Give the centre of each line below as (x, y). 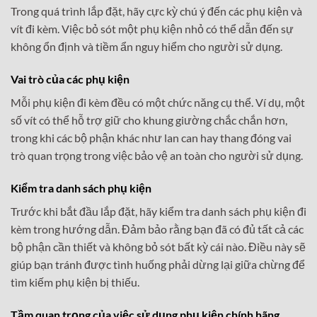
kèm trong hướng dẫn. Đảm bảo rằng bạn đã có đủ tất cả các (157, 229)
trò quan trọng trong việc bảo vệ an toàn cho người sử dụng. (157, 156)
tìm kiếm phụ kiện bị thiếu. (75, 282)
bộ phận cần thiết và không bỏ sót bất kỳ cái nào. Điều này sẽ (158, 247)
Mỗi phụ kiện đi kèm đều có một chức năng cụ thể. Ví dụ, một (158, 103)
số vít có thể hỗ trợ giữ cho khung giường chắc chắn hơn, (149, 120)
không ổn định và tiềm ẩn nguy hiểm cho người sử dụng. (146, 47)
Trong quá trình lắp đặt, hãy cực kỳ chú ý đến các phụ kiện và (156, 11)
